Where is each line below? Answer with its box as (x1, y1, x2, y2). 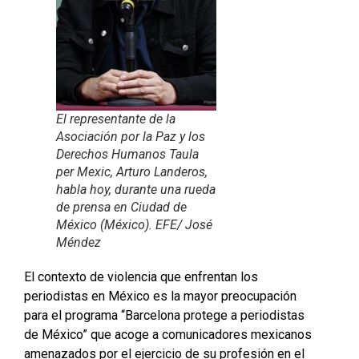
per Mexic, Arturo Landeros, (56, 164, 208, 180)
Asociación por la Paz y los (56, 129, 205, 145)
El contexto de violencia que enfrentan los (24, 269, 258, 285)
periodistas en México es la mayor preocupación (24, 288, 296, 305)
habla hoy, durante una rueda (56, 182, 216, 198)
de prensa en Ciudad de (56, 200, 187, 216)
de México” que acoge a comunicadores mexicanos (24, 327, 312, 343)
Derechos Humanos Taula (56, 147, 199, 163)
